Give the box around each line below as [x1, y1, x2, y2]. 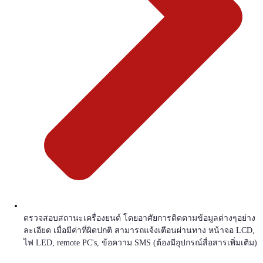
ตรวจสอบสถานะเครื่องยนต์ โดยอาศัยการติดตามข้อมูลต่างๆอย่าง [23, 214, 255, 223]
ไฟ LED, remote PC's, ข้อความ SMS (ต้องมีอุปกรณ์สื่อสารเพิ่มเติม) [23, 238, 257, 248]
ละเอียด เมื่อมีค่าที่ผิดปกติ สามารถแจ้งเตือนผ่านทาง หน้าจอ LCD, [23, 226, 255, 235]
